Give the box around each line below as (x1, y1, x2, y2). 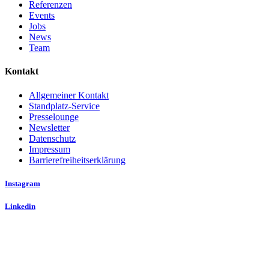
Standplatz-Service (29, 100, 100, 111)
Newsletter (29, 122, 70, 133)
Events (29, 10, 55, 20)
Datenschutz (29, 133, 76, 144)
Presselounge (29, 111, 79, 122)
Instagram (5, 178, 40, 188)
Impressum (29, 144, 70, 154)
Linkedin (5, 201, 35, 211)
